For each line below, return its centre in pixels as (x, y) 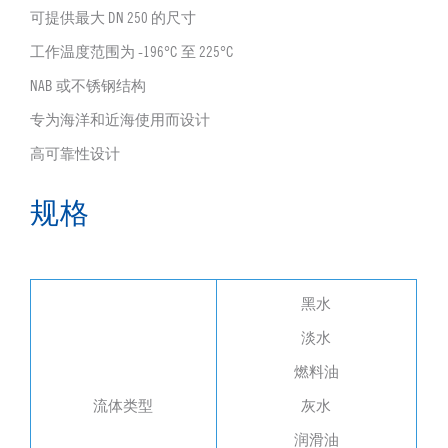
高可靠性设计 (74, 154)
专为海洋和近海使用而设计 (119, 120)
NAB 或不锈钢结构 (87, 86)
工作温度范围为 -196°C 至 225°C (131, 52)
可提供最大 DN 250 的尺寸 (112, 18)
